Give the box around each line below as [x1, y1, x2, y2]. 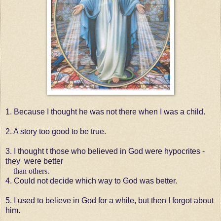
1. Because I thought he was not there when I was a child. [5, 107, 205, 116]
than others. [5, 166, 49, 175]
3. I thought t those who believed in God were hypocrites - [5, 147, 205, 155]
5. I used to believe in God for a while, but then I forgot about [5, 196, 214, 205]
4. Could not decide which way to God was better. [5, 176, 177, 185]
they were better [5, 156, 65, 165]
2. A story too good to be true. [5, 127, 106, 136]
